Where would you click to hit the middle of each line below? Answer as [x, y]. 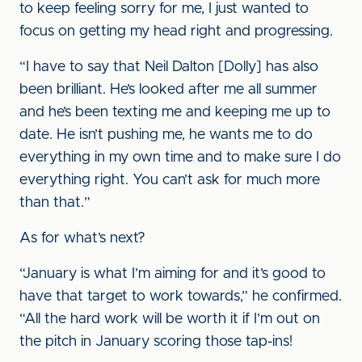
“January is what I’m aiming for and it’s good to [173, 274]
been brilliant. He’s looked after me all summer [168, 90]
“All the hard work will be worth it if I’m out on [170, 319]
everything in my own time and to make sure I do [180, 158]
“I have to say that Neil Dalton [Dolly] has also [169, 67]
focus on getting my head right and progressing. [176, 32]
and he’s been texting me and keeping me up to [175, 112]
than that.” [55, 203]
